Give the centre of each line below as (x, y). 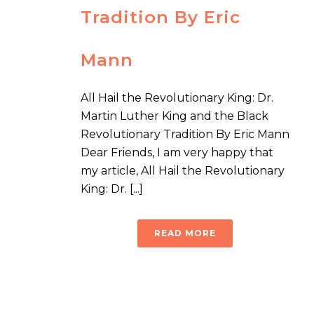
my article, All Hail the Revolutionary (183, 171)
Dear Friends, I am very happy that (177, 153)
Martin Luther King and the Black (175, 116)
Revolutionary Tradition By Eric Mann (185, 135)
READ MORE (185, 233)
